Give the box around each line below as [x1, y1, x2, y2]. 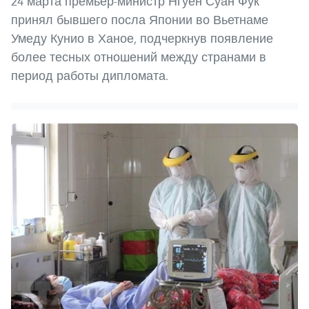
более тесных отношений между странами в [11, 49, 266, 66]
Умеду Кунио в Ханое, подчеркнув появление [11, 30, 273, 47]
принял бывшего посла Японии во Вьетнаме [11, 12, 268, 28]
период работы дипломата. [11, 68, 168, 84]
